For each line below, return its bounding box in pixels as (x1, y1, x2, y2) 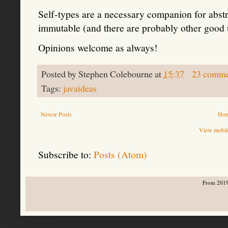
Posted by (41, 67, 78, 80)
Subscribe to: (38, 147, 94, 161)
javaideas (63, 81, 97, 94)
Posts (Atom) (94, 147, 147, 161)
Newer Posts (41, 109, 72, 118)
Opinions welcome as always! (38, 40, 158, 54)
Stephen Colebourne (78, 67, 153, 80)
